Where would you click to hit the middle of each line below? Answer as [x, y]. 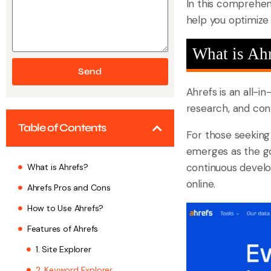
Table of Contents [62, 128]
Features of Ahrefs [63, 229]
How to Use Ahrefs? [65, 208]
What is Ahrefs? [57, 167]
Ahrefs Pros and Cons [69, 188]
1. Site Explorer [63, 250]
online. [201, 184]
